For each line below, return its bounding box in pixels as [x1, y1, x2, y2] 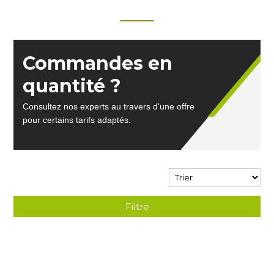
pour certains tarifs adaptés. [23, 116, 131, 125]
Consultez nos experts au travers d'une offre [23, 102, 195, 111]
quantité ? [23, 75, 122, 97]
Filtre [125, 201, 149, 212]
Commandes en [23, 52, 173, 75]
